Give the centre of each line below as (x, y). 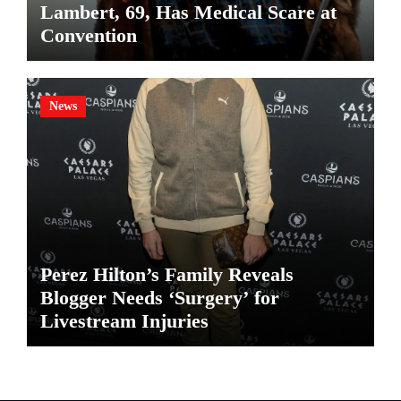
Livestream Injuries (124, 321)
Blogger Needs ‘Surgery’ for (159, 298)
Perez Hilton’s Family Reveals (166, 275)
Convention (88, 35)
